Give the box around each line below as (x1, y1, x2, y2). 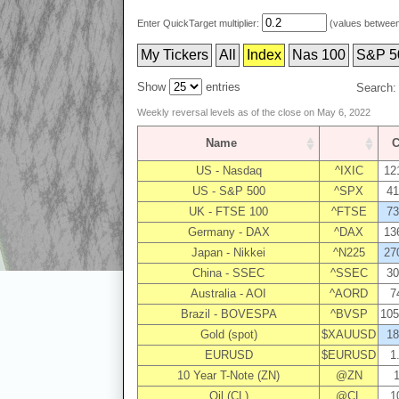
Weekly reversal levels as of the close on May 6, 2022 (137, 107, 370, 118)
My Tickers (141, 47, 208, 63)
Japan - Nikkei (191, 246, 265, 260)
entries (202, 80, 240, 94)
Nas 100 (292, 47, 346, 63)
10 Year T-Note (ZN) (177, 369, 280, 383)
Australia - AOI (191, 287, 266, 301)
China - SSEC (192, 266, 265, 281)
